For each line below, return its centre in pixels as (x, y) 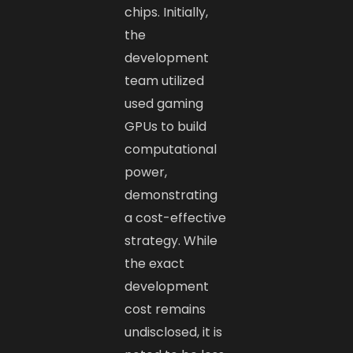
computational (171, 149)
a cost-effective (176, 217)
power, (146, 172)
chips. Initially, (167, 12)
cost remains (165, 309)
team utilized (165, 80)
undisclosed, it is (174, 332)
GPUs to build (166, 126)
